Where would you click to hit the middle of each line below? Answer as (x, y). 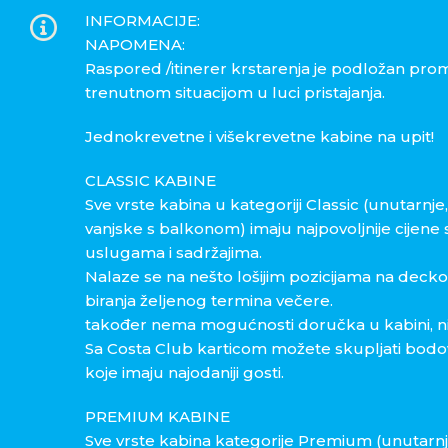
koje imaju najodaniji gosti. (184, 373)
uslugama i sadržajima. (173, 253)
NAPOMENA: (134, 45)
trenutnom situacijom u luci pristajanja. (234, 93)
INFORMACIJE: (142, 21)
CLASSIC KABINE (150, 181)
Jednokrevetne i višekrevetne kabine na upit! (259, 137)
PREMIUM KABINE (157, 417)
